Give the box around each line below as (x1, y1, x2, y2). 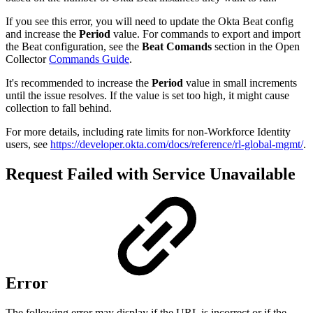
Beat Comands (142, 41, 212, 53)
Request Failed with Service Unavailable (6, 165, 296, 184)
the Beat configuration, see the (6, 41, 142, 53)
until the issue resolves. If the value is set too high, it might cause (6, 89, 289, 102)
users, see (6, 138, 50, 151)
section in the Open (212, 41, 300, 53)
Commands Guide (49, 53, 129, 66)
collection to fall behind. (6, 102, 112, 115)
